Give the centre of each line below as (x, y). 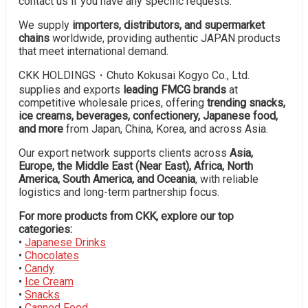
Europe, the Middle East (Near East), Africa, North (136, 166)
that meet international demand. (93, 51)
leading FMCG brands (175, 89)
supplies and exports (71, 89)
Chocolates (52, 255)
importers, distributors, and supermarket (168, 25)
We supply (45, 25)
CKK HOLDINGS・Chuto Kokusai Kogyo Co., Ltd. (134, 75)
